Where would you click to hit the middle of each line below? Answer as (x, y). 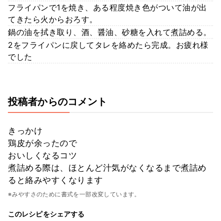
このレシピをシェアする (46, 214)
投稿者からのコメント (58, 101)
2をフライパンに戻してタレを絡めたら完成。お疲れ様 (108, 45)
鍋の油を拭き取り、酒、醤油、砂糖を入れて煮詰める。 (110, 32)
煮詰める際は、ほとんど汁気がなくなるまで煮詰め (107, 167)
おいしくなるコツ (42, 155)
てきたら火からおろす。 (53, 19)
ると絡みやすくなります (55, 180)
